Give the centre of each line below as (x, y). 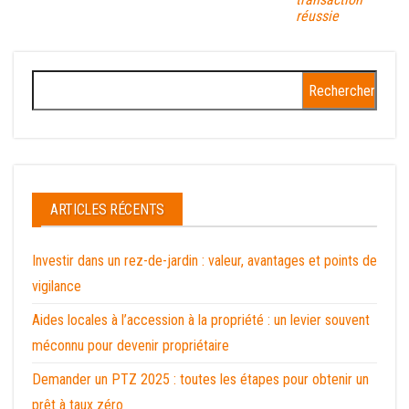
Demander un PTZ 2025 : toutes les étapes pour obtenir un (200, 379)
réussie (317, 16)
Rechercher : (71, 81)
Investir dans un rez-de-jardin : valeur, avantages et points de (204, 260)
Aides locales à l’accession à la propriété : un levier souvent (201, 320)
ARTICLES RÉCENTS (107, 209)
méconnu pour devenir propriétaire (131, 345)
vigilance (57, 286)
